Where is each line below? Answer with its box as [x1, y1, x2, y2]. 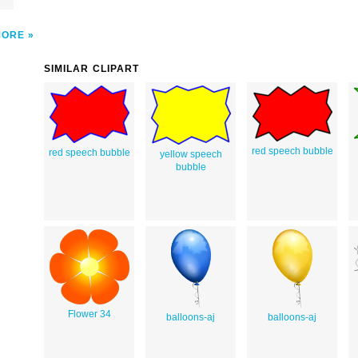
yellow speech [159, 148, 222, 160]
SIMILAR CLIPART [44, 62, 140, 74]
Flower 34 [67, 308, 111, 320]
